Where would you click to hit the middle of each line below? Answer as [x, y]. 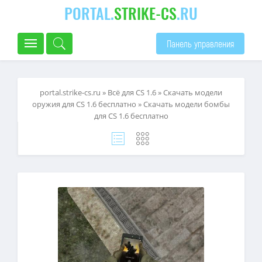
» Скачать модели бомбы [183, 104]
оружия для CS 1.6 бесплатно [84, 104]
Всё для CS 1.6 [132, 92]
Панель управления [200, 43]
